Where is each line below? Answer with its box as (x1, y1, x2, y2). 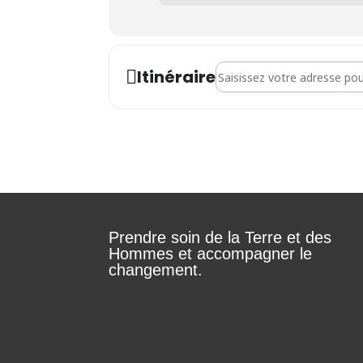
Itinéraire (137, 66, 216, 88)
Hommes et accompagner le (109, 245, 313, 263)
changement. (109, 261, 203, 279)
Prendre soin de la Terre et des (109, 228, 332, 246)
